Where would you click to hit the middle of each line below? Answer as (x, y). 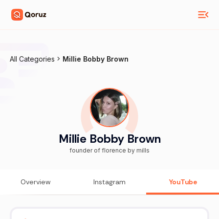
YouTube (183, 182)
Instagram (109, 182)
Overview (36, 182)
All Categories (32, 59)
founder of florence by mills (109, 151)
